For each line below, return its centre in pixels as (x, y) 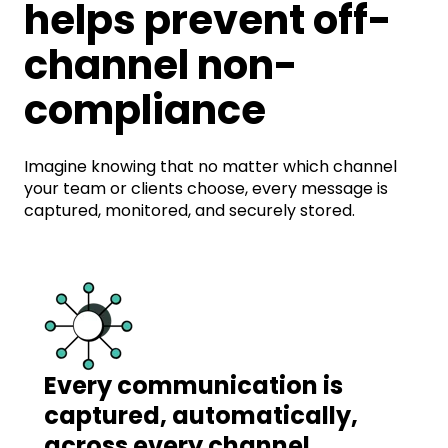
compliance (145, 110)
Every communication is (193, 385)
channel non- (161, 65)
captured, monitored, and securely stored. (189, 210)
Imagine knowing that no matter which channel (210, 166)
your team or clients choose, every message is (206, 188)
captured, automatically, (201, 415)
